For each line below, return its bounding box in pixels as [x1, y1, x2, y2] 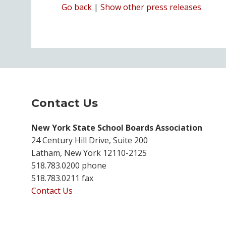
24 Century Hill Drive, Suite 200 [31, 134, 148, 146]
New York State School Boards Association [31, 122, 202, 133]
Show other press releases [100, 1, 201, 13]
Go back [62, 1, 92, 13]
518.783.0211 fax [31, 172, 93, 184]
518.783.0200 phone [31, 159, 106, 171]
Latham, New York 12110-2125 [31, 147, 147, 158]
